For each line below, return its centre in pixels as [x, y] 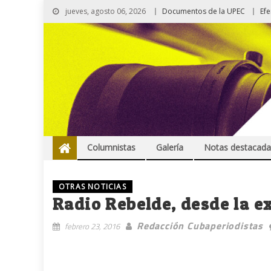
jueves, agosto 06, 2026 [105, 11]
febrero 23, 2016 [92, 227]
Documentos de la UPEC [204, 11]
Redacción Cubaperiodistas [200, 226]
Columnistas [111, 148]
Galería [170, 148]
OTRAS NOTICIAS [93, 187]
